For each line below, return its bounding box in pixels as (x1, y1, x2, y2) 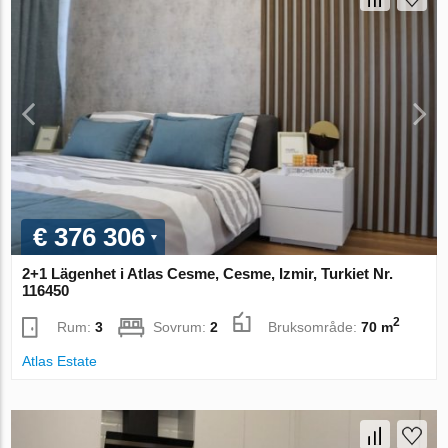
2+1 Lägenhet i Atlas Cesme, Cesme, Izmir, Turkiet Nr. (22, 265, 394, 283)
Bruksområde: (268, 318, 362, 335)
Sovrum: (153, 318, 211, 335)
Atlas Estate (22, 352, 98, 369)
